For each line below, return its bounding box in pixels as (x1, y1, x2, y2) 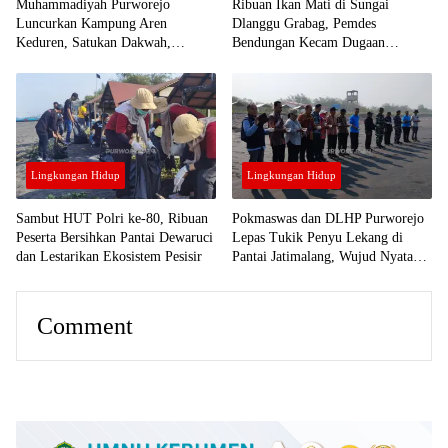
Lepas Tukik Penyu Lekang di (232, 229, 403, 245)
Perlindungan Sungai (232, 72, 350, 88)
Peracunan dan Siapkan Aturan (232, 53, 405, 69)
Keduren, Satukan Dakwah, (16, 34, 171, 50)
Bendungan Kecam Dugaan (232, 34, 385, 50)
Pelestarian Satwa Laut (232, 267, 361, 283)
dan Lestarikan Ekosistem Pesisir (16, 248, 202, 264)
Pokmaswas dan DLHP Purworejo (232, 210, 424, 226)
